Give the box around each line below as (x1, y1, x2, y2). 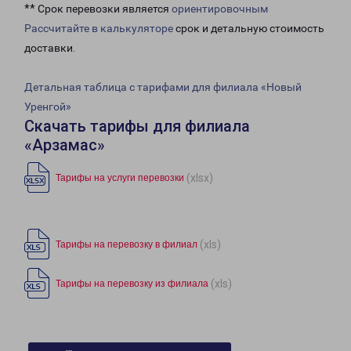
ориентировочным (172, 2, 268, 16)
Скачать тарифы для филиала (24, 117, 250, 136)
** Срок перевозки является (24, 2, 172, 16)
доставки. (24, 42, 75, 55)
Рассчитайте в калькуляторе (24, 22, 173, 35)
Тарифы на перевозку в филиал (56, 239, 197, 251)
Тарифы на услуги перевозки (56, 172, 184, 184)
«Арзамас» (24, 136, 105, 155)
